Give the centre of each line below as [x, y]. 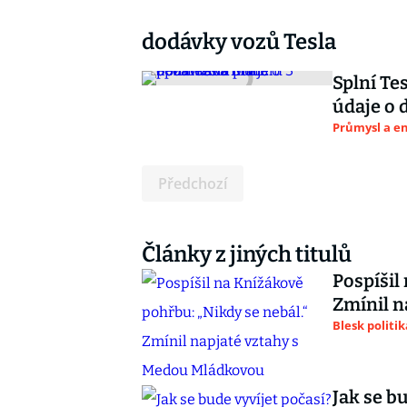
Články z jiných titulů [247, 254]
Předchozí [193, 184]
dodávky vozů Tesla [239, 42]
